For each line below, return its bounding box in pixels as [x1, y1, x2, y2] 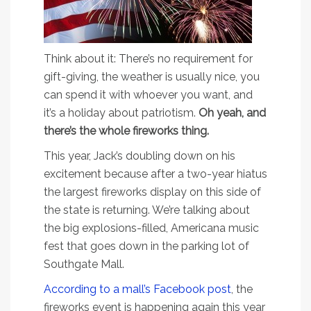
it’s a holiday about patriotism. [44, 106, 199, 119]
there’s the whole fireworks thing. [44, 124, 209, 137]
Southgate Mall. [44, 257, 124, 271]
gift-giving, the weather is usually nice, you [44, 69, 260, 83]
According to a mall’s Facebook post [44, 282, 231, 296]
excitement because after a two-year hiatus [44, 167, 267, 180]
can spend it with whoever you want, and [44, 87, 253, 101]
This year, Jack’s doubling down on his [44, 149, 235, 162]
